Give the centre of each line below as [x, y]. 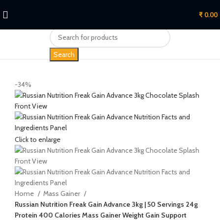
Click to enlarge [38, 139]
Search [64, 55]
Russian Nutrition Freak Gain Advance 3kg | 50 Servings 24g [106, 204]
